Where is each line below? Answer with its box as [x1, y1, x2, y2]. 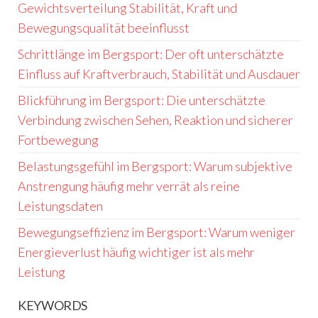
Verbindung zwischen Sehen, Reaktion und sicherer [18, 111, 293, 128]
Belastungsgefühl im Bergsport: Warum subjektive [18, 158, 292, 174]
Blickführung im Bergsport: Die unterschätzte [18, 92, 265, 108]
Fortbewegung [18, 131, 99, 148]
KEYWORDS [18, 297, 88, 313]
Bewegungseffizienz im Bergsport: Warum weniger [18, 224, 295, 240]
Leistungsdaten [18, 197, 103, 214]
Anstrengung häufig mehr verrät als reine [18, 177, 240, 194]
